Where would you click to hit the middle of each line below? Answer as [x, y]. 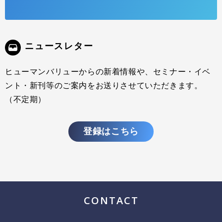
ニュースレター [59, 46]
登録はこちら [111, 131]
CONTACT [111, 200]
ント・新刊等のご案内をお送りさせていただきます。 [104, 85]
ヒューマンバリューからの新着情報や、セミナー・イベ [108, 72]
